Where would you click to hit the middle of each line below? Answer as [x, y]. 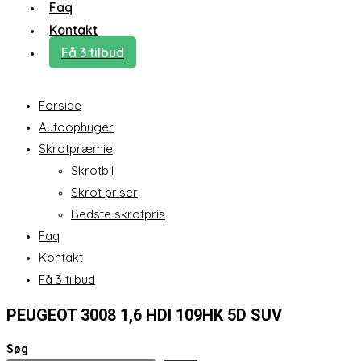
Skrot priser [104, 192]
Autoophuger [76, 127]
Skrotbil [92, 170]
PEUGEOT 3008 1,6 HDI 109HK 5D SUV [144, 315]
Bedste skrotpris [118, 214]
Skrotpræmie [76, 149]
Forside [60, 105]
